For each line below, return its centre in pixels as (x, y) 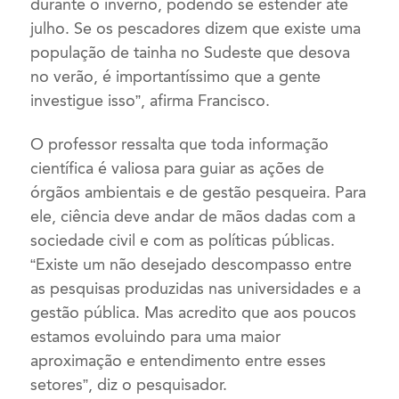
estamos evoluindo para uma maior (156, 336)
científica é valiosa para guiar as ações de (178, 168)
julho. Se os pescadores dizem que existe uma (196, 29)
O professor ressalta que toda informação (180, 144)
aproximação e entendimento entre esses (179, 360)
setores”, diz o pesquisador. (129, 384)
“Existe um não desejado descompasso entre (191, 264)
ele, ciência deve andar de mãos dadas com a (193, 216)
